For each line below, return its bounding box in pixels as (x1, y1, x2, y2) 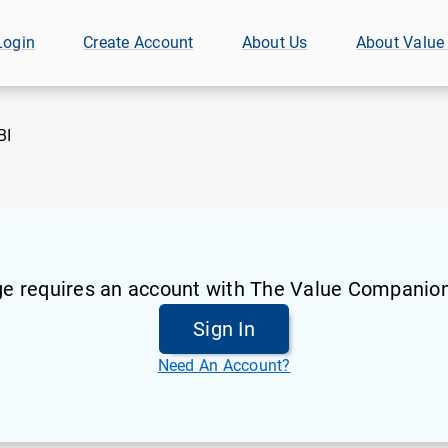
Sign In (193, 317, 255, 341)
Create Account (83, 33, 194, 52)
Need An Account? (157, 356, 291, 375)
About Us (241, 33, 308, 52)
